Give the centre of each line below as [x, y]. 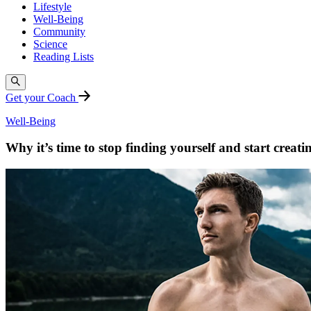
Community [59, 32]
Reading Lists [64, 57]
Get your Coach [42, 97]
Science [50, 44]
